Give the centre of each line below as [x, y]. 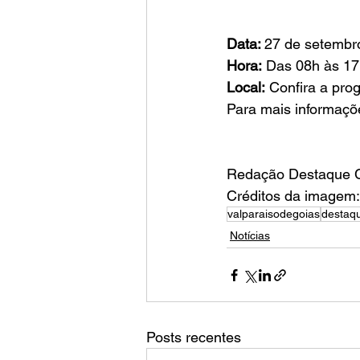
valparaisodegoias [274, 214]
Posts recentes [194, 337]
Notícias [250, 235]
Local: [246, 87]
